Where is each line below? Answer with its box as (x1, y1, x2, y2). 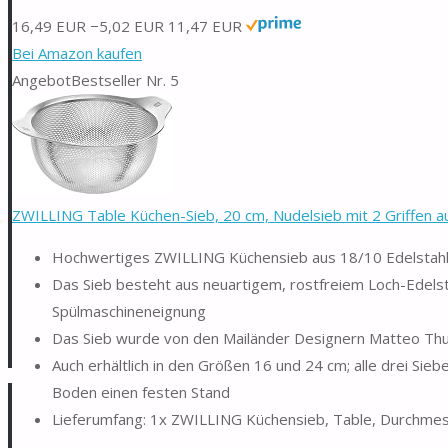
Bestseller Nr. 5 (71, 69, 179, 90)
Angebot (12, 69, 71, 90)
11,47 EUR (168, 15, 242, 36)
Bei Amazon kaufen (12, 42, 142, 63)
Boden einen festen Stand (52, 381, 230, 402)
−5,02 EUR (90, 15, 164, 36)
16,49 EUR (12, 15, 86, 36)
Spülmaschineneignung (52, 300, 206, 321)
